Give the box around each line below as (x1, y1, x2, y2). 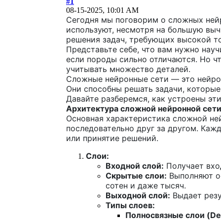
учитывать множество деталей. (66, 64, 190, 74)
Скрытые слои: (106, 170, 167, 181)
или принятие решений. (66, 133, 158, 143)
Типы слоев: (106, 200, 155, 210)
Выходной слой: (106, 190, 170, 200)
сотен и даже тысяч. (106, 180, 186, 190)
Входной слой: (106, 160, 164, 171)
